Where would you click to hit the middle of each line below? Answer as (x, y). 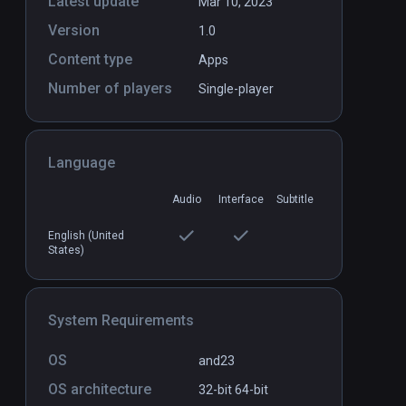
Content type (90, 60)
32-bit (217, 390)
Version (74, 31)
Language (82, 163)
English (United (86, 236)
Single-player (236, 89)
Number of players (110, 89)
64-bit (251, 390)
